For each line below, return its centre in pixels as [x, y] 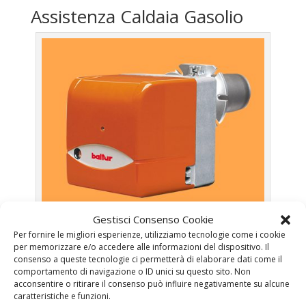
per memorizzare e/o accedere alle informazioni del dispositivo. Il [141, 247]
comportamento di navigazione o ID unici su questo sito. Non [132, 272]
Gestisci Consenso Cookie [153, 219]
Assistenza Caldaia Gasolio [137, 17]
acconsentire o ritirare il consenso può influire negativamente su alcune [152, 284]
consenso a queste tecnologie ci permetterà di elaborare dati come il [148, 259]
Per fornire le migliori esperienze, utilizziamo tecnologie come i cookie [150, 235]
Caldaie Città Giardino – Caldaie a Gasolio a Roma [153, 273]
